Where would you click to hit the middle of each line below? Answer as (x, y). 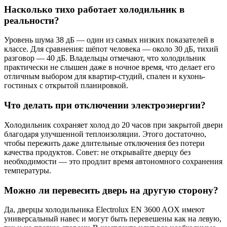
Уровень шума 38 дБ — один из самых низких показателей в (109, 40)
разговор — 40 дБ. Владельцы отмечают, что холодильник (105, 58)
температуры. (28, 170)
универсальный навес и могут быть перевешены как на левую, (113, 219)
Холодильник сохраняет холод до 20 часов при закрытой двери (113, 125)
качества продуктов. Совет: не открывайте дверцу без (97, 152)
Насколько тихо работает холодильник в (94, 9)
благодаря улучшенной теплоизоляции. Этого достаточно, (105, 134)
